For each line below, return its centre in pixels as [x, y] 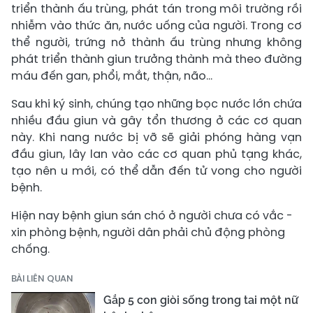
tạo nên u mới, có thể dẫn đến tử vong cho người [156, 171]
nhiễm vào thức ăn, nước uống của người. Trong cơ [156, 26]
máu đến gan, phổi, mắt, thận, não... [112, 76]
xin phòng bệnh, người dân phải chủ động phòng [148, 233]
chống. [30, 249]
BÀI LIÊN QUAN [42, 279]
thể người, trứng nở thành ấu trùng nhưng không [156, 43]
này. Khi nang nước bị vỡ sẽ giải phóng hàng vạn [156, 138]
